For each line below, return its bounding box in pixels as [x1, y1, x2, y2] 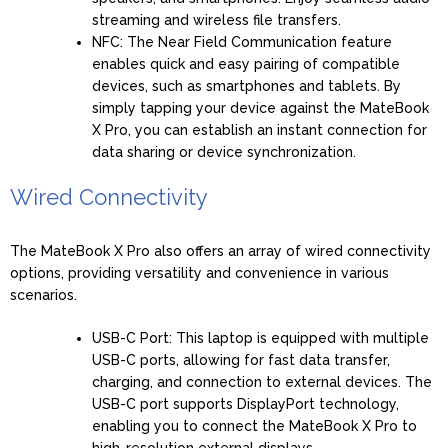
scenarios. [10, 286, 77, 303]
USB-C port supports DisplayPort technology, [92, 395, 399, 412]
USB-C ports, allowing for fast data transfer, [92, 351, 390, 368]
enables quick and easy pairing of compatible [92, 55, 400, 72]
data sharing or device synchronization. [92, 143, 356, 160]
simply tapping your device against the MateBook [92, 99, 429, 116]
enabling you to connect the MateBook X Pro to [92, 417, 417, 434]
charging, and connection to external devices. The [92, 373, 432, 390]
